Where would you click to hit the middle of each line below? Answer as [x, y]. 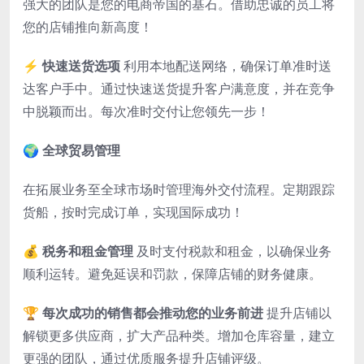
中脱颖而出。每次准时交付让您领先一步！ [146, 112]
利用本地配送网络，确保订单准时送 [226, 66]
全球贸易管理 [81, 151]
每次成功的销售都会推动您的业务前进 [153, 313]
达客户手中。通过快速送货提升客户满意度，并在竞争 [179, 89]
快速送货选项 [81, 66]
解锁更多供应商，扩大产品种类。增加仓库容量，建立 [179, 336]
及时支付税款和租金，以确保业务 [232, 251]
